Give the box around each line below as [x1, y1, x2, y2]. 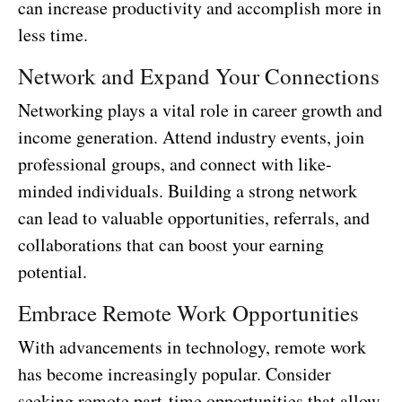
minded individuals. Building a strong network [18, 178, 357, 203]
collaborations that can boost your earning [18, 232, 324, 257]
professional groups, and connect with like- [18, 151, 332, 176]
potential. [18, 258, 87, 284]
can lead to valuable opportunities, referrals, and [18, 205, 370, 230]
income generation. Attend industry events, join [18, 124, 364, 149]
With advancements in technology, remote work [18, 334, 366, 359]
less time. [18, 22, 88, 47]
